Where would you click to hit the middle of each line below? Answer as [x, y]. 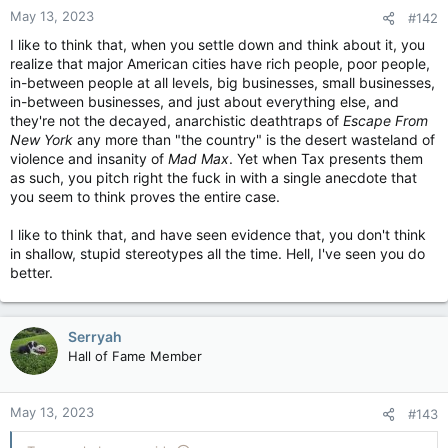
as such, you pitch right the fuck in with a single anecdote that [213, 177]
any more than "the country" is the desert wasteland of [256, 139]
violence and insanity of [89, 158]
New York [43, 139]
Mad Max [198, 158]
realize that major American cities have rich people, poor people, [220, 63]
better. [31, 272]
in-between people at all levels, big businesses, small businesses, [222, 82]
